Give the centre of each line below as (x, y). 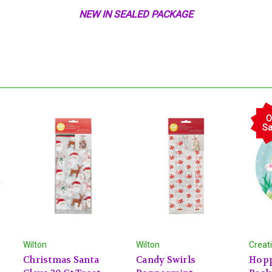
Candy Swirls (166, 260)
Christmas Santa (61, 260)
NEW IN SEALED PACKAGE (136, 15)
